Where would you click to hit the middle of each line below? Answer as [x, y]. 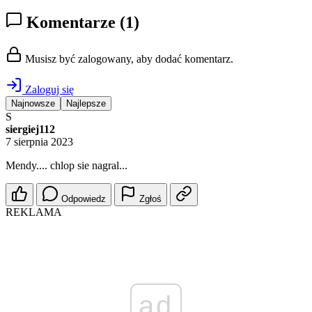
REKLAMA [34, 212]
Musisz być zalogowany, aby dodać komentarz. [128, 59]
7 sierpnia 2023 [39, 142]
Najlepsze [86, 104]
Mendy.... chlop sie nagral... [67, 166]
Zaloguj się [48, 90]
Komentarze [71, 23]
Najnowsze [33, 104]
